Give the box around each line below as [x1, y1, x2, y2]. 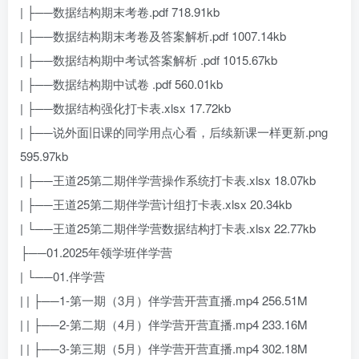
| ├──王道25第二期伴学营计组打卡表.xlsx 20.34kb [20, 196, 292, 213]
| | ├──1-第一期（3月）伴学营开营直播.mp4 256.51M [20, 292, 308, 309]
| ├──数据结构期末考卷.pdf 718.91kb [20, 3, 220, 21]
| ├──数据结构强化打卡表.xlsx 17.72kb [20, 99, 231, 117]
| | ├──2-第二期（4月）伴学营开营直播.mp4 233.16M [20, 316, 308, 333]
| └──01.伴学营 [20, 268, 105, 285]
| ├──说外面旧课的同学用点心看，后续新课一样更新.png [20, 123, 328, 141]
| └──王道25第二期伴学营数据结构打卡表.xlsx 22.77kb [20, 220, 316, 237]
